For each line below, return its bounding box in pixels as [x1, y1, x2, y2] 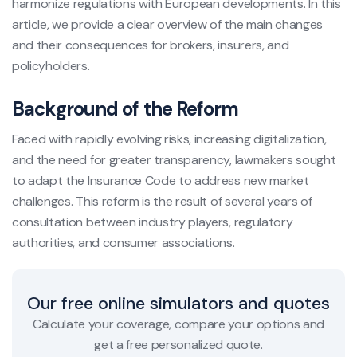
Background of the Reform [12, 96, 238, 122]
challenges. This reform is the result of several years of [12, 193, 312, 210]
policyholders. [12, 57, 90, 75]
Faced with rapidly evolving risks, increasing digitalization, [12, 131, 327, 148]
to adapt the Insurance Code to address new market [12, 172, 309, 190]
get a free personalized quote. [94, 336, 263, 354]
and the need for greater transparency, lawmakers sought [12, 151, 336, 169]
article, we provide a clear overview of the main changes [12, 16, 324, 33]
